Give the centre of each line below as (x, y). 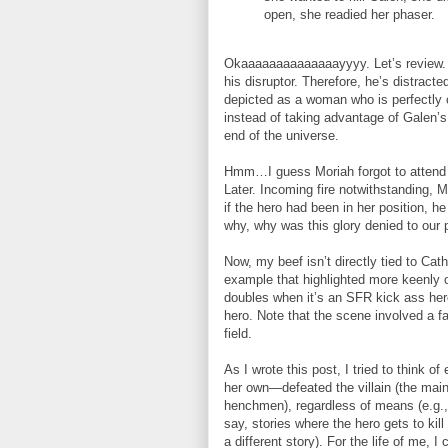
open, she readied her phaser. (349, 14)
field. (238, 333)
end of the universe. (281, 135)
